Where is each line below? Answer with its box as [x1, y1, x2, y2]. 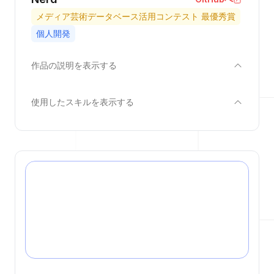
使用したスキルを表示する [31, 97, 134, 107]
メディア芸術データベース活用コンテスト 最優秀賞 [36, 11, 235, 21]
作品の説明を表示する [31, 60, 117, 70]
